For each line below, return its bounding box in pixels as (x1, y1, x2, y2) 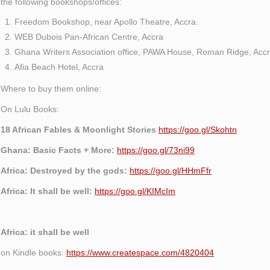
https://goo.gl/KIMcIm (95, 186, 175, 196)
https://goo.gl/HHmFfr (130, 166, 212, 175)
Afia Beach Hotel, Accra (14, 62, 104, 72)
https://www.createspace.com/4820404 (66, 248, 214, 257)
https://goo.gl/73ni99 (117, 145, 195, 155)
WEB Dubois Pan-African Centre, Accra (14, 32, 163, 42)
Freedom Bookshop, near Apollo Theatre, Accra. (14, 17, 198, 27)
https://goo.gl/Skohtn (159, 125, 237, 134)
